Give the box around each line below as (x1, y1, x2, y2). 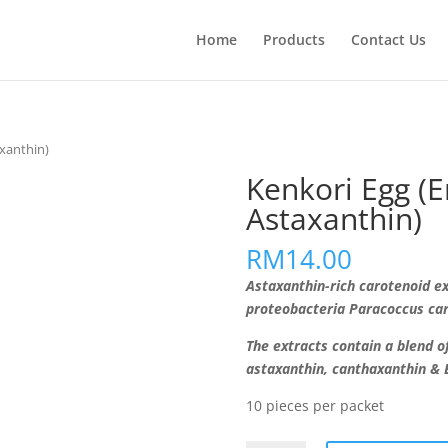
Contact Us (350, 30, 426, 49)
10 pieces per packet (245, 395, 384, 415)
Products (262, 30, 325, 49)
